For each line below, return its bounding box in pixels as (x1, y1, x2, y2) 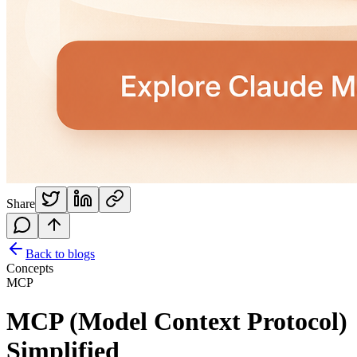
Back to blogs (25, 247, 95, 261)
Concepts (6, 261, 53, 275)
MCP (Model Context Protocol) (6, 307, 347, 336)
